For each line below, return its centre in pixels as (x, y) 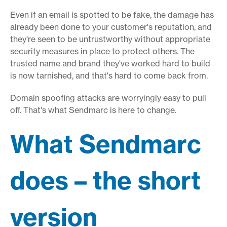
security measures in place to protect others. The (102, 51)
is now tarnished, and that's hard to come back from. (109, 75)
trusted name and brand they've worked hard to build (110, 63)
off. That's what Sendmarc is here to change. (93, 110)
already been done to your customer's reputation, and (111, 27)
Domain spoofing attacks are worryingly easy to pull (108, 98)
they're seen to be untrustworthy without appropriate (110, 39)
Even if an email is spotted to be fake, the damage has (112, 14)
